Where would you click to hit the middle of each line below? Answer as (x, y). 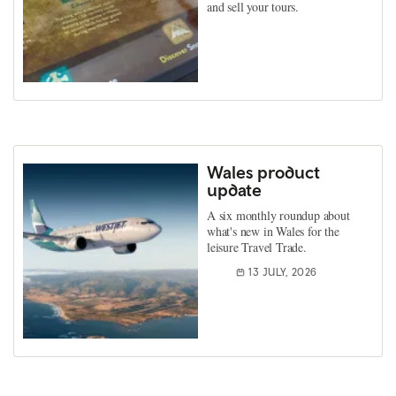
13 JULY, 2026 (283, 272)
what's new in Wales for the (273, 231)
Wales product (263, 172)
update (234, 190)
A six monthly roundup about (278, 215)
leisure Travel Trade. (257, 247)
